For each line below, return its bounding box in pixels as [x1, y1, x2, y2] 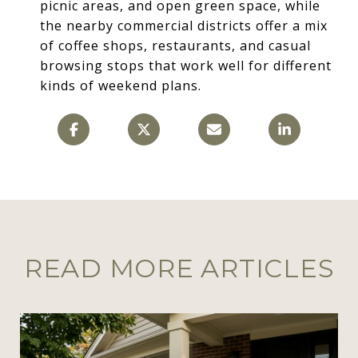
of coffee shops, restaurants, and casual [39, 36, 311, 54]
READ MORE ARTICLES [23, 252, 335, 284]
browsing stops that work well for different [39, 56, 332, 74]
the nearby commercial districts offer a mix [39, 16, 328, 34]
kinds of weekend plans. [39, 76, 201, 94]
